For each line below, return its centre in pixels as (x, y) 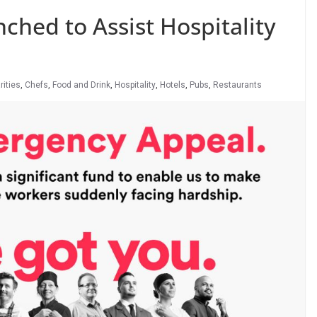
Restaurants (237, 85)
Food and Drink (81, 85)
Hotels (173, 85)
